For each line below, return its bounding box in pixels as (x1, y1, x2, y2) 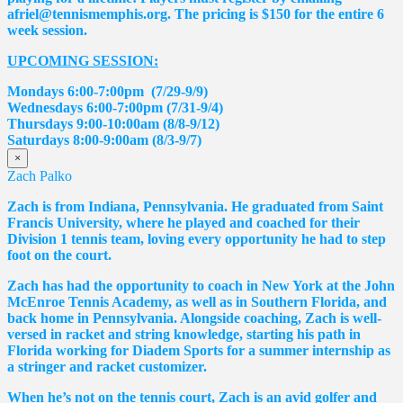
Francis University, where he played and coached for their (7, 214, 360, 230)
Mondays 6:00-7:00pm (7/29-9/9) (7, 83, 215, 99)
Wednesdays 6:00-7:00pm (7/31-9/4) (7, 99, 223, 115)
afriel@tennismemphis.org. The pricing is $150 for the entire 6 (7, 5, 384, 22)
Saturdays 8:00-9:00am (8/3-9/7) (7, 131, 201, 148)
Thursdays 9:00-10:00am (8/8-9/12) (7, 115, 219, 131)
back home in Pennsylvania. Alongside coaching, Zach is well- (7, 309, 381, 326)
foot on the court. (7, 246, 112, 263)
